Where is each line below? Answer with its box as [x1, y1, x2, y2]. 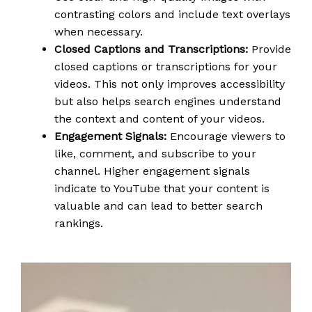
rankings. [54, 216, 103, 230]
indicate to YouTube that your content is [54, 181, 270, 195]
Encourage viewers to [166, 129, 286, 143]
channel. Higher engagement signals [54, 164, 250, 178]
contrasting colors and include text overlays [54, 7, 290, 21]
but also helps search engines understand [54, 94, 281, 108]
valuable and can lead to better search [54, 198, 263, 212]
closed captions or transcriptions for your [54, 59, 277, 73]
